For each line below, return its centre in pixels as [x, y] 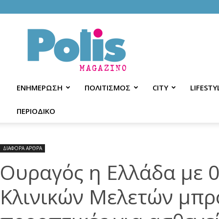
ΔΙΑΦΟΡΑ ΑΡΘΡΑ [22, 148]
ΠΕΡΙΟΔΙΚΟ [36, 111]
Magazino [108, 42]
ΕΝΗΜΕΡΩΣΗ [40, 88]
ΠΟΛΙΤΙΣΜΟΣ [108, 88]
